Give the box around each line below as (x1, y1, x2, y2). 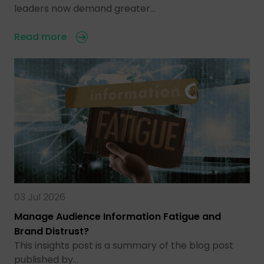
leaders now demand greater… (14, 1, 156, 15)
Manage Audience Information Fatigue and (14, 209, 221, 223)
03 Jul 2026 (14, 190, 65, 204)
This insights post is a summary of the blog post (14, 238, 233, 252)
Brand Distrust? (14, 224, 89, 238)
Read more (14, 29, 67, 44)
